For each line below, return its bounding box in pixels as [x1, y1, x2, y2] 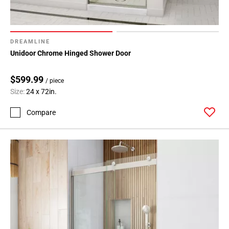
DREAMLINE [10, 38, 50, 45]
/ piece [45, 77, 64, 85]
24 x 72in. [26, 87, 57, 96]
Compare [27, 108, 56, 117]
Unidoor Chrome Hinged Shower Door [10, 49, 131, 58]
